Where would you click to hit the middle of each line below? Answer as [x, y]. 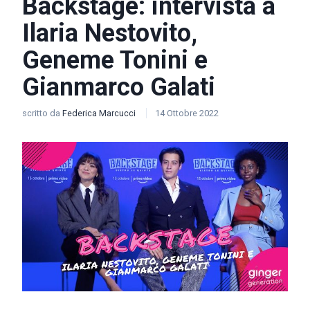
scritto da [42, 113]
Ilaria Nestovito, [110, 33]
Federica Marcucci [100, 113]
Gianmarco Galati [119, 87]
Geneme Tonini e [115, 60]
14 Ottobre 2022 [187, 113]
